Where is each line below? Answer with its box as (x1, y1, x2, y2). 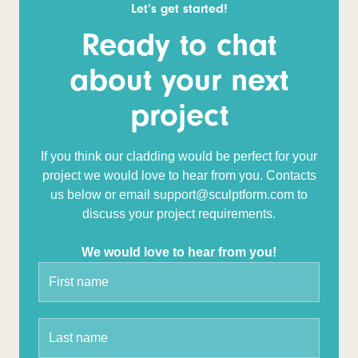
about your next (70, 62, 288, 98)
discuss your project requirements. (82, 207, 276, 221)
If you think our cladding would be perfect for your (41, 149, 317, 163)
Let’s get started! (130, 2, 228, 16)
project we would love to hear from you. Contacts (42, 169, 316, 182)
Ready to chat (82, 26, 276, 63)
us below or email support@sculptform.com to (50, 188, 308, 201)
